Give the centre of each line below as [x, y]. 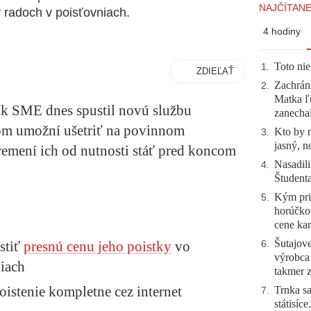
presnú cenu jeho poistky [98, 246]
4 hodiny [282, 31]
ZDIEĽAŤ [215, 71]
